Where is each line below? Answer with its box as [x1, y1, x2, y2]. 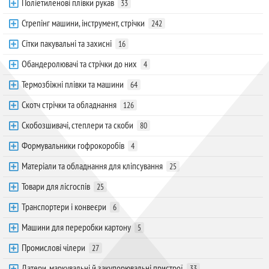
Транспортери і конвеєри [22, 201, 106, 213]
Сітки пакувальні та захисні [22, 37, 112, 50]
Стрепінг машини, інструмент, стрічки [22, 17, 145, 29]
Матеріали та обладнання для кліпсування [22, 160, 163, 172]
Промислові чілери [22, 241, 85, 254]
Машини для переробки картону [22, 221, 131, 234]
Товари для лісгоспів [22, 180, 90, 193]
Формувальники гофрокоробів [22, 139, 124, 152]
